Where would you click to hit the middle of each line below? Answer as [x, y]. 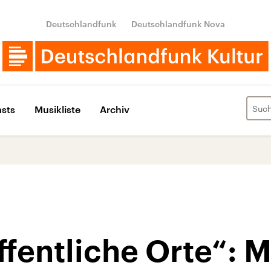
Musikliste [57, 109]
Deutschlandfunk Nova [178, 24]
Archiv [115, 109]
